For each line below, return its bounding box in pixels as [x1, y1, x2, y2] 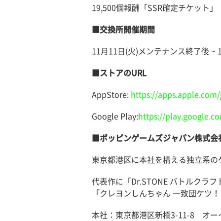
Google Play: [91, 112, 138, 121]
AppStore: [91, 91, 131, 99]
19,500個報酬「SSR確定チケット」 [91, 4, 218, 12]
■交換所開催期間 [91, 26, 155, 34]
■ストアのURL [91, 69, 147, 77]
